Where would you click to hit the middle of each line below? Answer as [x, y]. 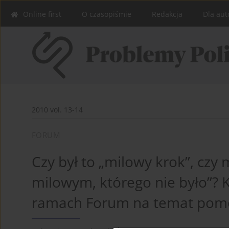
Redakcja [167, 14]
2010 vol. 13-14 [57, 110]
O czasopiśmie [107, 14]
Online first [42, 14]
